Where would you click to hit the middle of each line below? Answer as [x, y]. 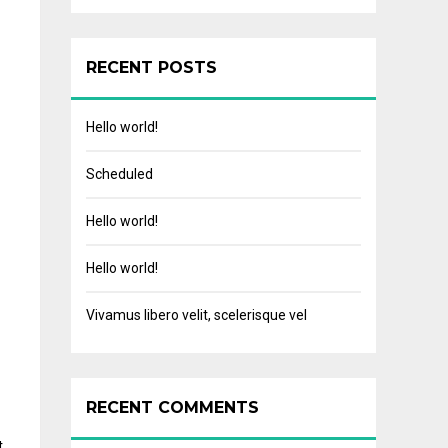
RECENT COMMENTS [172, 407]
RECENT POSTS [151, 67]
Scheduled [119, 174]
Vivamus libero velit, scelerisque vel [196, 315]
